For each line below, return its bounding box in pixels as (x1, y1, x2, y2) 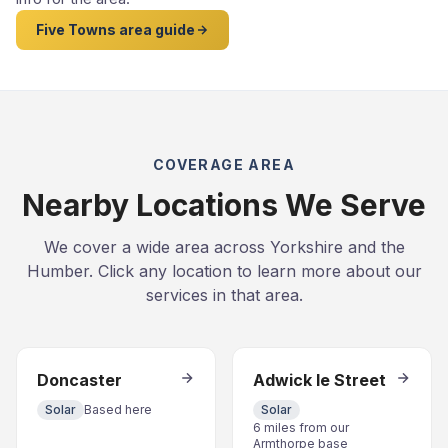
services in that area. (145, 285, 303, 305)
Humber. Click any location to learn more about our (26, 261, 422, 281)
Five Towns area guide (36, 21, 195, 38)
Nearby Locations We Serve (22, 187, 426, 223)
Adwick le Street (253, 370, 386, 390)
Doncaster (37, 370, 122, 390)
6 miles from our (253, 420, 349, 435)
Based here (84, 402, 152, 417)
